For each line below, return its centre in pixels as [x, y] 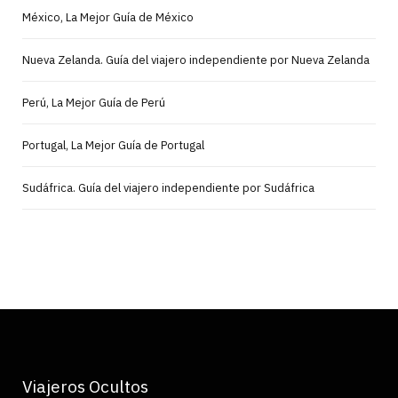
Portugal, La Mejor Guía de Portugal [113, 145]
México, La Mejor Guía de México [108, 17]
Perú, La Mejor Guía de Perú [94, 102]
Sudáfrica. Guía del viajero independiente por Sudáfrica [168, 187]
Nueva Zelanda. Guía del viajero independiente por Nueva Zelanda [196, 60]
